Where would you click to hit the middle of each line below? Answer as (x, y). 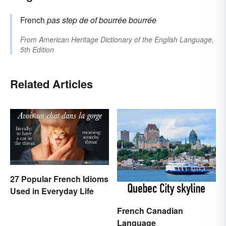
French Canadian (150, 210)
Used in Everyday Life (52, 191)
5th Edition (37, 50)
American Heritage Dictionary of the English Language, (126, 40)
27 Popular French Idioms (59, 179)
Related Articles (51, 84)
